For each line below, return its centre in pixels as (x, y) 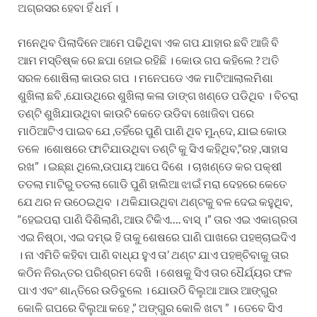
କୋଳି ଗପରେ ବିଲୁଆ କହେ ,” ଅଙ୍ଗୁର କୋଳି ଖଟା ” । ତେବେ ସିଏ (150, 307)
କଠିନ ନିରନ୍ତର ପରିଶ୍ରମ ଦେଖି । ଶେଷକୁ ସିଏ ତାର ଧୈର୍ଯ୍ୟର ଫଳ (155, 272)
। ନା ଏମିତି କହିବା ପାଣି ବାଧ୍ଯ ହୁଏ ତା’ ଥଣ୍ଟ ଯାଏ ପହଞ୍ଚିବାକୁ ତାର (153, 254)
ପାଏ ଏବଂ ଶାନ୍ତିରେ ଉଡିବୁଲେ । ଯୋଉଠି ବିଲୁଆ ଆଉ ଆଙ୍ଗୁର (148, 289)
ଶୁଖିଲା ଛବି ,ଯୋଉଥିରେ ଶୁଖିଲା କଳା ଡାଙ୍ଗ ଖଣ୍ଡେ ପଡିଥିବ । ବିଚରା (158, 95)
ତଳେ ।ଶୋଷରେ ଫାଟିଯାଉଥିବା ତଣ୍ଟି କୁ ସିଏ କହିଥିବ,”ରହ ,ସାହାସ (152, 148)
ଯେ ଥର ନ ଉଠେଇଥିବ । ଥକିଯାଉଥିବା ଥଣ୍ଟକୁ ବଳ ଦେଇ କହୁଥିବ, (155, 201)
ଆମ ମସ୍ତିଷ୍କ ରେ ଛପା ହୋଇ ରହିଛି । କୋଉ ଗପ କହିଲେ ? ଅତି (148, 59)
